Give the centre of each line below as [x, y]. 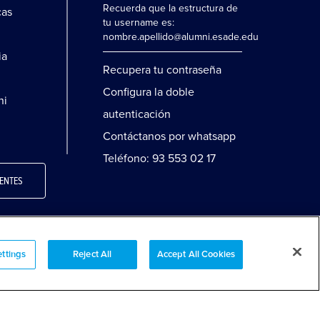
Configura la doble [149, 92]
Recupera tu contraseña [162, 70]
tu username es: [139, 22]
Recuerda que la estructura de [170, 8]
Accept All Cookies [196, 255]
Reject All [92, 255]
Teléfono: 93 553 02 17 [159, 158]
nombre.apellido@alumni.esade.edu [181, 36]
